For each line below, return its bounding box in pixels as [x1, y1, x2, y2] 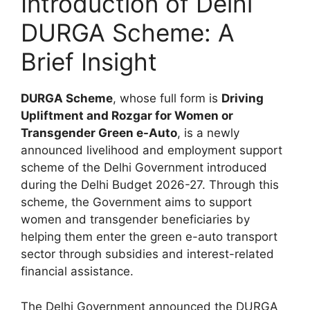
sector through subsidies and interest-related [21, 247, 274, 262]
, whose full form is [113, 91, 221, 106]
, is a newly [177, 126, 239, 140]
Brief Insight [21, 47, 157, 77]
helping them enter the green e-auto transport [21, 230, 277, 244]
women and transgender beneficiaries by [21, 212, 250, 227]
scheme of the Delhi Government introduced [21, 161, 267, 175]
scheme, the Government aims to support [21, 195, 252, 210]
